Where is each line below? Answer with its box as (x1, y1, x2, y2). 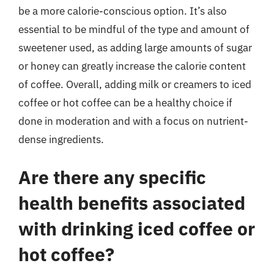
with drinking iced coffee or (18, 216, 255, 240)
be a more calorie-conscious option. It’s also (18, 4, 227, 18)
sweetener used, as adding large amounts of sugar (18, 41, 252, 54)
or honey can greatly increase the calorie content (18, 59, 246, 73)
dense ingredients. (18, 133, 104, 146)
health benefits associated (18, 190, 245, 215)
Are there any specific (18, 165, 206, 189)
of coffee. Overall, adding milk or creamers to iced (18, 78, 251, 91)
